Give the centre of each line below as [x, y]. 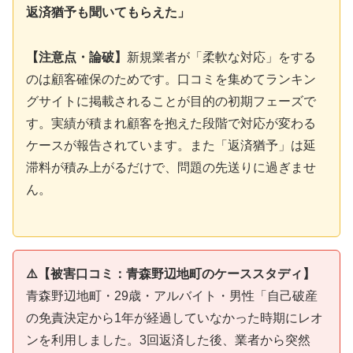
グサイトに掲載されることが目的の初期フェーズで [171, 101]
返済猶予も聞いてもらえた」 [108, 13]
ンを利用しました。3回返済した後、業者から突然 [168, 340]
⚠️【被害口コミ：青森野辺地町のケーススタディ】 [171, 273]
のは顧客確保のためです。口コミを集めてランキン [171, 79]
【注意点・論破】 [76, 57]
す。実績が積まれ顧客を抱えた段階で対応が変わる [171, 123]
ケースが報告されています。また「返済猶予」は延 [171, 145]
